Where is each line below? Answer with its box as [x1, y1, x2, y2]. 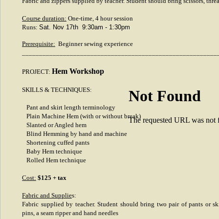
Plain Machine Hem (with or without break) [22, 112, 141, 120]
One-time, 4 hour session [66, 15, 133, 22]
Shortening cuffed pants [22, 139, 89, 146]
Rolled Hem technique [22, 156, 86, 164]
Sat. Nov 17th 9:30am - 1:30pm [39, 23, 130, 31]
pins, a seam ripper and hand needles [22, 209, 118, 217]
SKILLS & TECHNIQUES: [22, 86, 92, 93]
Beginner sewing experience [55, 40, 133, 47]
